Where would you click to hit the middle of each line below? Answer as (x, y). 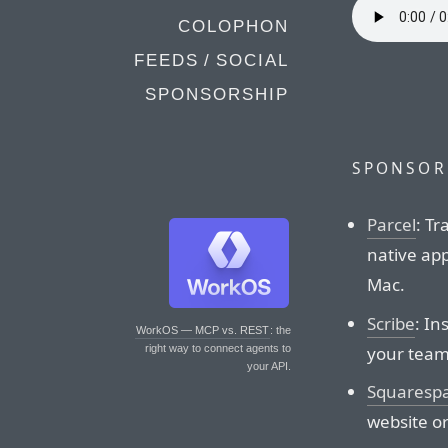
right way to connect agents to (218, 348)
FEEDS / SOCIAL (211, 60)
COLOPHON (233, 26)
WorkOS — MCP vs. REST (202, 330)
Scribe (390, 323)
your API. (269, 366)
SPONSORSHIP (217, 94)
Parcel (391, 225)
